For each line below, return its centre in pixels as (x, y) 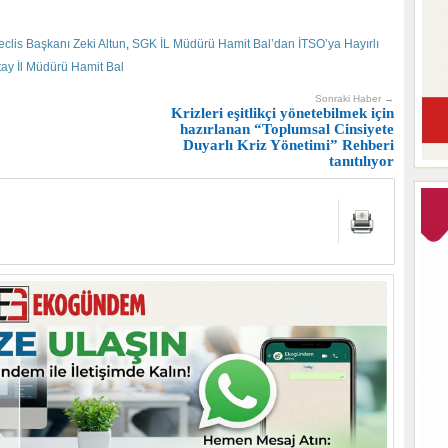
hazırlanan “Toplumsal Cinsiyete (287, 128)
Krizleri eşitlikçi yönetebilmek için (282, 112)
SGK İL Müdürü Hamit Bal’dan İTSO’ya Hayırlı (255, 43)
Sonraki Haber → (354, 98)
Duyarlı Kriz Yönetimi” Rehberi (288, 144)
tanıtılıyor (361, 160)
